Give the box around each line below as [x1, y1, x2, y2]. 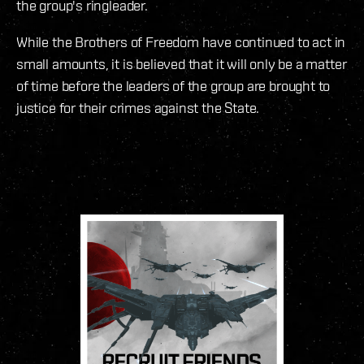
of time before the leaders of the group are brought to [16, 77, 331, 95]
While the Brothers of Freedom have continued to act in [16, 33, 346, 51]
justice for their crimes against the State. [16, 99, 260, 117]
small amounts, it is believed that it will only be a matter [16, 55, 347, 73]
